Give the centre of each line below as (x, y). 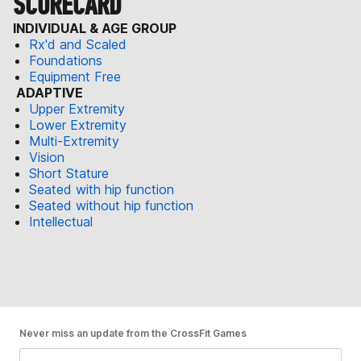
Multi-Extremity (74, 141)
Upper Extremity (77, 108)
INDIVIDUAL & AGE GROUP (95, 28)
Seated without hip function (111, 205)
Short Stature (69, 173)
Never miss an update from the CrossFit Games (133, 333)
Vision (47, 157)
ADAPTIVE (48, 92)
